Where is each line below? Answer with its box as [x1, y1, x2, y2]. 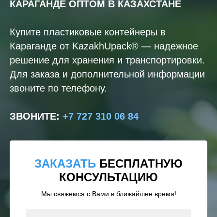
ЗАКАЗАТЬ [34, 157, 99, 170]
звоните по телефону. [10, 83, 107, 93]
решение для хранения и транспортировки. [10, 55, 205, 65]
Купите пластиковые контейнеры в [10, 27, 166, 37]
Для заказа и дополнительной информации [10, 69, 205, 79]
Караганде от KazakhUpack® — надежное [10, 41, 198, 51]
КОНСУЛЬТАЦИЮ [59, 170, 158, 184]
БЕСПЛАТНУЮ [99, 157, 183, 170]
